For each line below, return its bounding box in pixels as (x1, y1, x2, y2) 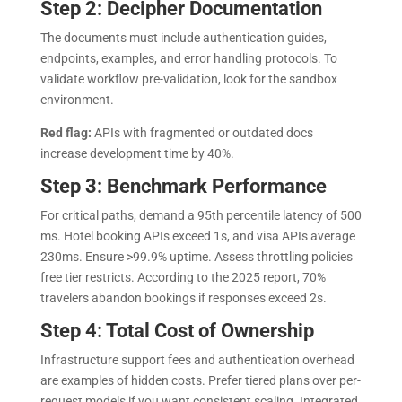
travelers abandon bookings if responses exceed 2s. (39, 290, 329, 305)
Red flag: (39, 125, 94, 140)
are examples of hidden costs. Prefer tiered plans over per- (39, 372, 361, 388)
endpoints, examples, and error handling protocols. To (39, 50, 337, 66)
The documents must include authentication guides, (39, 30, 327, 45)
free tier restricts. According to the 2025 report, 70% (39, 269, 326, 284)
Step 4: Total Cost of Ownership (39, 319, 319, 342)
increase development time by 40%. (39, 145, 237, 161)
